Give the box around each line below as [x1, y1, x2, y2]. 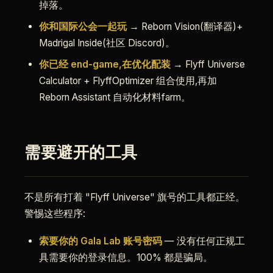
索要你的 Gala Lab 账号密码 [39, 235, 162, 247]
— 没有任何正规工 [162, 235, 245, 247]
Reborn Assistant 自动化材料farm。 [39, 91, 191, 103]
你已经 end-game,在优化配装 [39, 58, 171, 70]
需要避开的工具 [24, 143, 138, 164]
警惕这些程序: [24, 208, 85, 219]
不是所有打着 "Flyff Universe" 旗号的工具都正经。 [24, 191, 245, 203]
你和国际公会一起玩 [39, 21, 127, 32]
